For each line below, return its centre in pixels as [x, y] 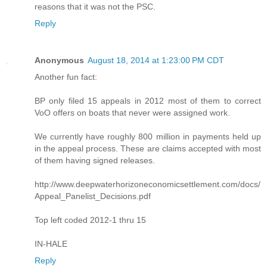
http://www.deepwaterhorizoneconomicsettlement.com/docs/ [148, 184]
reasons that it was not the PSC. [95, 6]
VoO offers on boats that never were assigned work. [132, 112]
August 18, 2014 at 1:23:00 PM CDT [156, 60]
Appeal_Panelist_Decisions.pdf [93, 196]
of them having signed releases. [95, 160]
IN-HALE [51, 243]
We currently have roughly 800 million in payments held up [148, 136]
